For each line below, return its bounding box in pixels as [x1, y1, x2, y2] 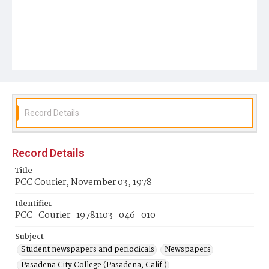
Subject [15, 231, 44, 243]
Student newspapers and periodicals [21, 243, 154, 256]
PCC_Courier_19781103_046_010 [15, 208, 156, 223]
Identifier [15, 198, 52, 210]
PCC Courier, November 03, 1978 [15, 175, 152, 190]
